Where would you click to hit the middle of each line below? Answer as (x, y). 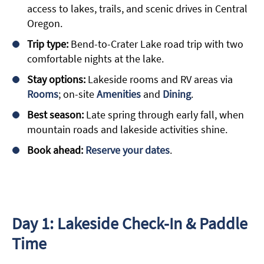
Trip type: (48, 44)
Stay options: (56, 80)
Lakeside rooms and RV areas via (159, 80)
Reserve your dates (128, 150)
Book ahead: (55, 150)
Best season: (55, 115)
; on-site (77, 94)
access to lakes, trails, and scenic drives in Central (137, 9)
